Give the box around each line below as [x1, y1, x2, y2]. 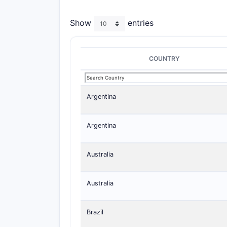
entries [125, 18, 154, 28]
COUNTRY [149, 55, 180, 62]
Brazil [87, 208, 103, 216]
